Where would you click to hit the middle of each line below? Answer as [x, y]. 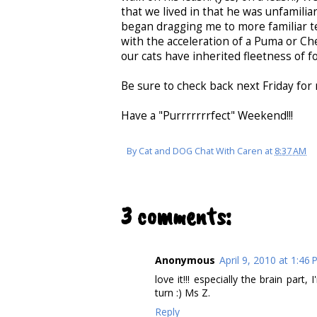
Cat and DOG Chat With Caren [201, 151]
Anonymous [185, 260]
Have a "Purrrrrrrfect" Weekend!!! [207, 115]
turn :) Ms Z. [183, 293]
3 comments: [176, 216]
